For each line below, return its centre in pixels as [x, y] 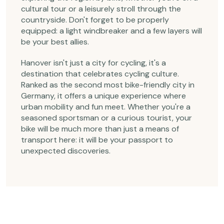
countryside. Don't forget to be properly [95, 20]
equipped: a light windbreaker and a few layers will [111, 31]
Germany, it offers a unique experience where [103, 96]
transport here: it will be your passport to [97, 140]
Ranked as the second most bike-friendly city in [108, 85]
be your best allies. [55, 42]
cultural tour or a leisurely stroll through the [101, 9]
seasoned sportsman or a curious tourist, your [106, 118]
